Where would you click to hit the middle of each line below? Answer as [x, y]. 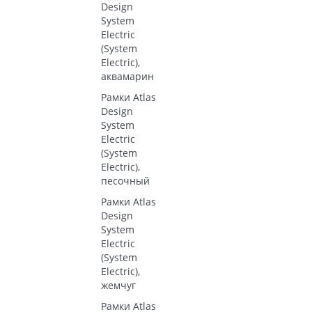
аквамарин [127, 76]
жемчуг [118, 285]
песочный [125, 181]
